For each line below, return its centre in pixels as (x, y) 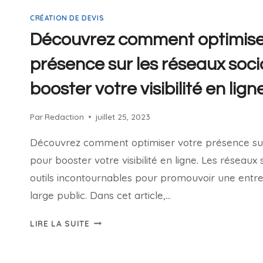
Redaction (65, 116)
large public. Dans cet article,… (100, 195)
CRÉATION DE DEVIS (67, 18)
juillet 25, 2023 (123, 116)
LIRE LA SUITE (60, 223)
